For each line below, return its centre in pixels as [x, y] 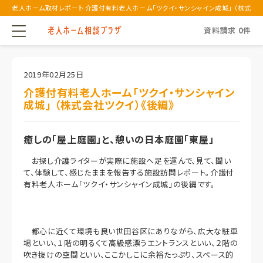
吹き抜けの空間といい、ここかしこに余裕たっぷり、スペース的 [129, 254]
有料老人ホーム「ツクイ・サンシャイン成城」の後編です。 [119, 184]
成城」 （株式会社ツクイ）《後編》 [99, 104]
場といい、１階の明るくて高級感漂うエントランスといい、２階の [131, 243]
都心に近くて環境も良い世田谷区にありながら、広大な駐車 [131, 231]
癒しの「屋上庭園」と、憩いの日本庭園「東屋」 [119, 139]
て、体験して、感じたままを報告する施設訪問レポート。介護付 [129, 172]
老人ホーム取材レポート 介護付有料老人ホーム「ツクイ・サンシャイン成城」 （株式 [131, 8]
